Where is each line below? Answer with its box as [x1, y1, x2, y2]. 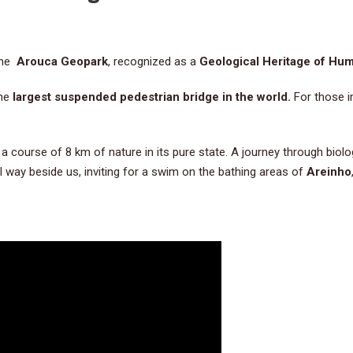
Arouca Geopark [17, 54, 108, 69]
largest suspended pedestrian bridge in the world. [13, 89, 294, 104]
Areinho [307, 164, 351, 179]
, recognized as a [108, 54, 199, 69]
